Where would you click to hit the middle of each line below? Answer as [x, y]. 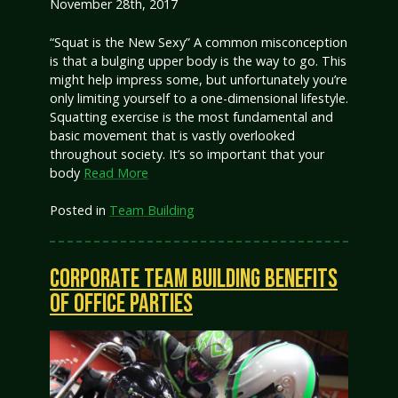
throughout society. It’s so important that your [187, 154]
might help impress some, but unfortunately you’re [199, 79]
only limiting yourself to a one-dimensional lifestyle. [199, 98]
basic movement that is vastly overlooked [172, 135]
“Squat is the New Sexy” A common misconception [199, 42]
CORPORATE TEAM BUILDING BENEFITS [194, 280]
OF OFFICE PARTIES [121, 305]
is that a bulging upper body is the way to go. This [198, 60]
